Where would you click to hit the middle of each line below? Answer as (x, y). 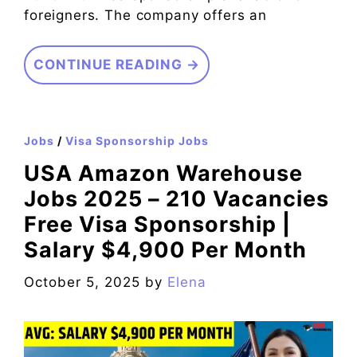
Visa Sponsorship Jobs (137, 141)
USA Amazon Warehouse (163, 174)
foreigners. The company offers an (146, 15)
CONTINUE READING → (117, 65)
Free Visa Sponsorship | (157, 225)
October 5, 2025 (82, 282)
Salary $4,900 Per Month (165, 250)
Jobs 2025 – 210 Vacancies (177, 199)
